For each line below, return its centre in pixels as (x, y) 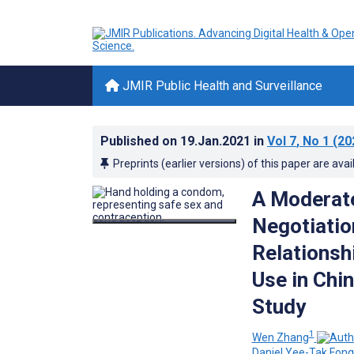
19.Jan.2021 (217, 141)
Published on (140, 141)
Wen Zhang (280, 337)
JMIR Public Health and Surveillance (221, 86)
